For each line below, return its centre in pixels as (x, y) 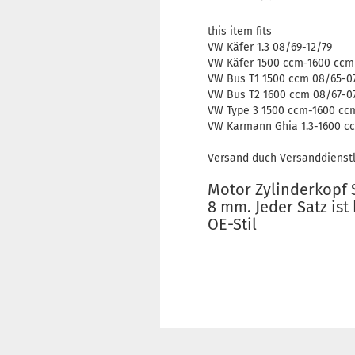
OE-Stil (232, 224)
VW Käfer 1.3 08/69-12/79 (270, 47)
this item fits (240, 31)
